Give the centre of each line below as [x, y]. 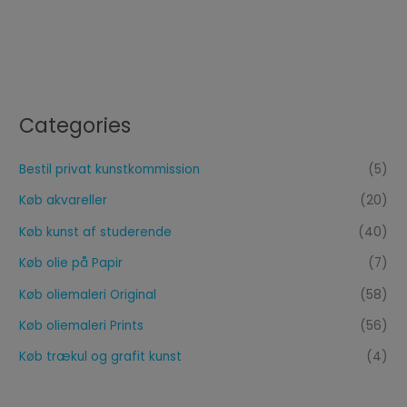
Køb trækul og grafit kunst [101, 357]
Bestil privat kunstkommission [110, 169]
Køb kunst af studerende [96, 232]
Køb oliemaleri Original [88, 294]
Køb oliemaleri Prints [82, 326]
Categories [75, 126]
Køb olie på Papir [71, 263]
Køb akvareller [64, 201]
